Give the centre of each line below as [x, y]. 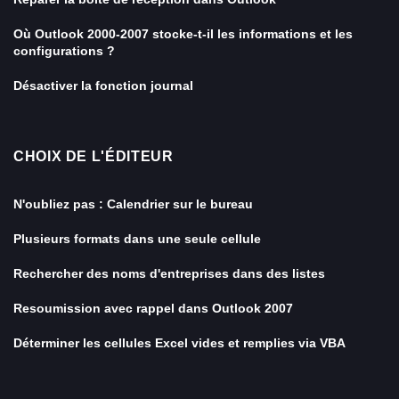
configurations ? [64, 51]
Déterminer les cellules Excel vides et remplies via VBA [179, 343]
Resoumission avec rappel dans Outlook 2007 [153, 308]
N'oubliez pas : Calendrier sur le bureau [133, 204]
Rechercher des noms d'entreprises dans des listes [169, 273]
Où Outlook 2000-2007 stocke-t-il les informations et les [183, 34]
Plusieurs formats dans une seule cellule [137, 239]
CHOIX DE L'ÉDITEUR [94, 156]
